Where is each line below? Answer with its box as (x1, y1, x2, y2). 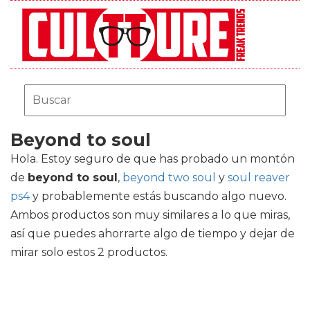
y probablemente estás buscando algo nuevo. (30, 190, 286, 203)
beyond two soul (122, 171, 216, 184)
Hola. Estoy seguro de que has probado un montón (10, 152, 295, 165)
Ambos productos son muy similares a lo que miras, (10, 208, 290, 221)
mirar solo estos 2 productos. (10, 246, 167, 259)
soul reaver (228, 171, 290, 184)
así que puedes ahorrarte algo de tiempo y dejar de (10, 227, 295, 240)
